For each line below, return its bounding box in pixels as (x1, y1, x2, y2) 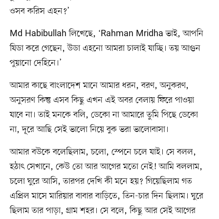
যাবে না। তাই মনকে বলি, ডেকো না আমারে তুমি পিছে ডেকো (9, 109, 198, 121)
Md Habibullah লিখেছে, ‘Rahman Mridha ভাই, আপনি (9, 27, 203, 40)
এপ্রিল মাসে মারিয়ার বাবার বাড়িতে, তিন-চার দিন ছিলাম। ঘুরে (9, 190, 203, 202)
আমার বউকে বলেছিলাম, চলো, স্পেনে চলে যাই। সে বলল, (9, 146, 196, 158)
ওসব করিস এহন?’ (9, 5, 69, 17)
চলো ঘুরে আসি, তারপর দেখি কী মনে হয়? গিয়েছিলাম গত (9, 175, 192, 187)
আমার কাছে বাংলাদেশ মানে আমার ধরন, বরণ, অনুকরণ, (9, 79, 189, 91)
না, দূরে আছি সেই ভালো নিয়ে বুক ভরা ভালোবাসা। (9, 123, 169, 135)
